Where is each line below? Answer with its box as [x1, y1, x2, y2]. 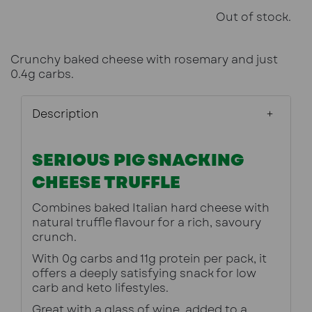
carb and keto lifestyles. [32, 280, 169, 297]
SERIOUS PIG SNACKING [32, 148, 243, 173]
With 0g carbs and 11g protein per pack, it [32, 251, 267, 267]
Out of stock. [216, 9, 291, 26]
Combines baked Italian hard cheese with [32, 200, 270, 217]
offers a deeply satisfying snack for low [32, 265, 256, 282]
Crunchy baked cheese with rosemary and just [10, 52, 278, 68]
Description [32, 106, 99, 123]
